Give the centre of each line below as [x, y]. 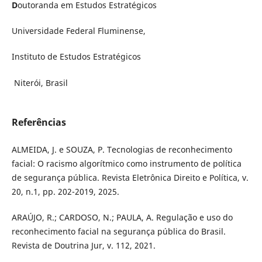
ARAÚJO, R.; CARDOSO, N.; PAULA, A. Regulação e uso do [122, 217]
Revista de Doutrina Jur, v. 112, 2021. [83, 245]
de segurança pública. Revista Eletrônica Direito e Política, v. [130, 177]
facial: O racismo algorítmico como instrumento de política [126, 163]
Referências [39, 122]
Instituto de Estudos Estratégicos [76, 57]
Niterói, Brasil [39, 82]
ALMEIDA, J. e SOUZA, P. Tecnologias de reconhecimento [122, 149]
